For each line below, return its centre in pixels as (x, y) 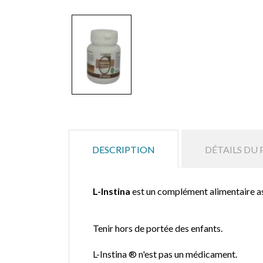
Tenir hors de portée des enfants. (158, 228)
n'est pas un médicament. (188, 254)
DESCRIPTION (124, 149)
